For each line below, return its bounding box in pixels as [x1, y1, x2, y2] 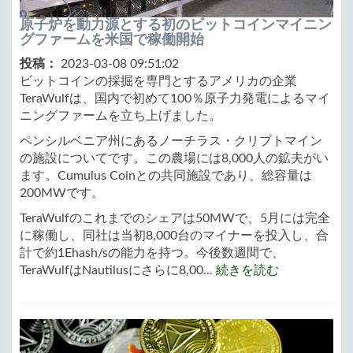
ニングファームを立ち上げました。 [20, 109, 221, 122]
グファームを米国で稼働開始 [20, 31, 204, 47]
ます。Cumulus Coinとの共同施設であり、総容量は [20, 169, 312, 182]
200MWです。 [20, 186, 104, 199]
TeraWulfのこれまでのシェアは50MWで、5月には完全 [20, 211, 330, 225]
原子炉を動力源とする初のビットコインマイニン [20, 16, 332, 32]
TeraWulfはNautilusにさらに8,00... [20, 263, 216, 277]
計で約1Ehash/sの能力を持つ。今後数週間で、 [20, 246, 284, 259]
